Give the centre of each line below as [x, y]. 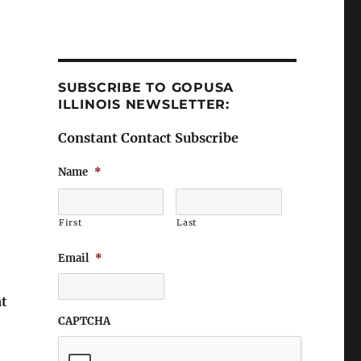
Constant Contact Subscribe [148, 138]
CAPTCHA [84, 322]
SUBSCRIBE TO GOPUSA [146, 88]
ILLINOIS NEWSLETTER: [143, 105]
